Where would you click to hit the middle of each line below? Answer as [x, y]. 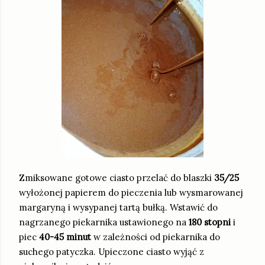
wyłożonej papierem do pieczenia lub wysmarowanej [131, 193]
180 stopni [210, 222]
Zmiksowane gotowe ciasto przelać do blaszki [117, 178]
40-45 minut [65, 237]
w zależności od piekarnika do [156, 237]
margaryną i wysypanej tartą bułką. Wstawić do [118, 208]
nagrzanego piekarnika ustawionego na [104, 222]
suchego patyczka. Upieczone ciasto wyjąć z [112, 252]
